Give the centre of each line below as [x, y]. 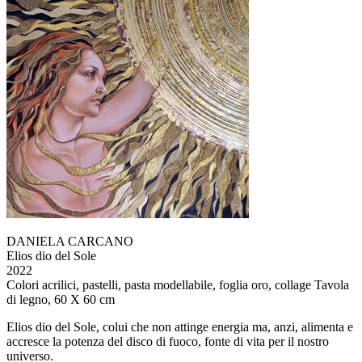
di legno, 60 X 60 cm [61, 299]
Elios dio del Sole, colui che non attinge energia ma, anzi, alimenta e [180, 326]
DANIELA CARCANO [70, 241]
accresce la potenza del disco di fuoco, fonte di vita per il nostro [168, 341]
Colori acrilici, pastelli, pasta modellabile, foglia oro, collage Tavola [178, 284]
